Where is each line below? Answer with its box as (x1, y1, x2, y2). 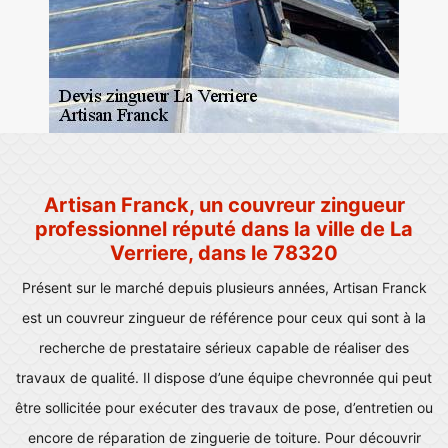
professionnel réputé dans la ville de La (35, 217, 413, 241)
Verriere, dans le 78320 (110, 241, 338, 265)
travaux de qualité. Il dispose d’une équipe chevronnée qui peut (16, 369, 432, 386)
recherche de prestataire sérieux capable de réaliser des (39, 339, 409, 356)
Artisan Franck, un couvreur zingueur (43, 193, 405, 217)
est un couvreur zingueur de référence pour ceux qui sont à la (22, 309, 426, 326)
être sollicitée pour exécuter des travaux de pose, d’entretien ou (15, 399, 433, 416)
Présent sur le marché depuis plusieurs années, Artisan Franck (21, 279, 427, 296)
